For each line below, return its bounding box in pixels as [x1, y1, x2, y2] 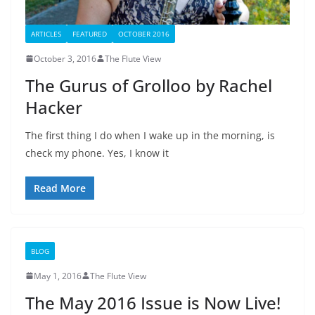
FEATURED [72, 28, 107, 39]
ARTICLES [31, 28, 61, 39]
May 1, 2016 [34, 269, 82, 282]
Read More [34, 181, 86, 195]
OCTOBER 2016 [118, 28, 169, 39]
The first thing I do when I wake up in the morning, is [25, 128, 275, 142]
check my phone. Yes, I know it [25, 146, 169, 160]
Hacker [25, 95, 82, 119]
